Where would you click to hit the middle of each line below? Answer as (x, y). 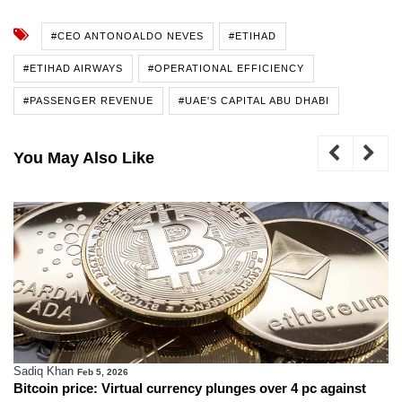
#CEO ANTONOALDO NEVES (127, 35)
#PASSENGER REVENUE (88, 100)
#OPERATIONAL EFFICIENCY (226, 68)
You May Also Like (84, 157)
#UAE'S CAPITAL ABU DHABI (254, 100)
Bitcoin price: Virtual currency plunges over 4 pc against (190, 388)
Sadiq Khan (44, 371)
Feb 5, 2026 (103, 371)
